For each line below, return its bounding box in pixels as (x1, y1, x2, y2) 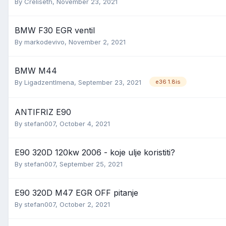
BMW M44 (15, 66, 57, 76)
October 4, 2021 (60, 120, 110, 128)
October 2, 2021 (60, 200, 110, 208)
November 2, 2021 (69, 38, 126, 46)
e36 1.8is (155, 78, 181, 86)
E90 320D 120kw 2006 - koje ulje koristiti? (15, 147, 175, 157)
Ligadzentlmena (24, 78, 74, 86)
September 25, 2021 (60, 160, 123, 168)
